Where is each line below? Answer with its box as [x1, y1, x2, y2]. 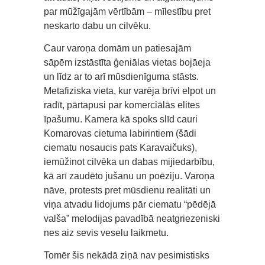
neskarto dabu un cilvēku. [44, 21, 151, 31]
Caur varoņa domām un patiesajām [44, 43, 191, 54]
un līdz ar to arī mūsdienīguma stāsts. [44, 72, 199, 82]
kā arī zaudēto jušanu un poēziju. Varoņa [44, 171, 215, 182]
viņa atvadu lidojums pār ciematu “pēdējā [44, 199, 216, 210]
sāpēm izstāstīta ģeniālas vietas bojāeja [44, 57, 211, 68]
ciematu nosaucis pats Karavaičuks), [44, 143, 197, 153]
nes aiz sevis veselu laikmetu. [44, 228, 169, 238]
